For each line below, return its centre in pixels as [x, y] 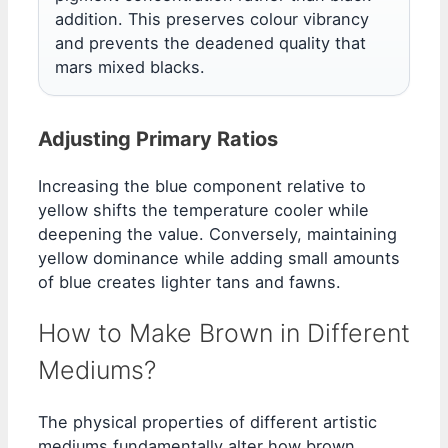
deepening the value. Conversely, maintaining [217, 234]
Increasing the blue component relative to [202, 186]
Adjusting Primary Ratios [158, 139]
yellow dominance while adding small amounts [219, 258]
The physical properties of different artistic [207, 421]
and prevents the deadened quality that [210, 43]
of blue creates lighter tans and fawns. [189, 282]
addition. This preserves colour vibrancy [212, 19]
